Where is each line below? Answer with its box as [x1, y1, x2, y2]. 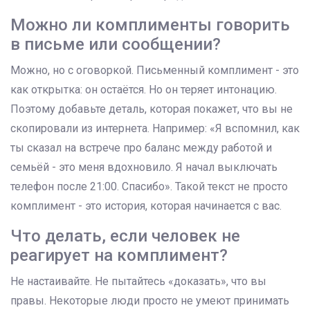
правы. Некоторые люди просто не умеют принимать [10, 294, 289, 308]
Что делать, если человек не [10, 226, 240, 246]
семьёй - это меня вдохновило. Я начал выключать [10, 161, 277, 174]
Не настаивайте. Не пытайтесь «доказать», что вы [10, 275, 266, 289]
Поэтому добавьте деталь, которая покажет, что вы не [10, 102, 293, 116]
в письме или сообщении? [10, 35, 221, 55]
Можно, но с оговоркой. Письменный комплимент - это [10, 64, 299, 77]
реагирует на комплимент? [10, 246, 228, 266]
